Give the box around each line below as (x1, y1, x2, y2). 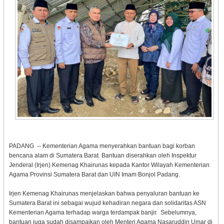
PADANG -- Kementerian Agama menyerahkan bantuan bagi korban (8, 142, 195, 149)
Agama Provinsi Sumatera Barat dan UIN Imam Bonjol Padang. (8, 170, 180, 178)
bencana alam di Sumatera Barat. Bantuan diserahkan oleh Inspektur (8, 151, 196, 159)
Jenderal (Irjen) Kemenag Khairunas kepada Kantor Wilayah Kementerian (8, 161, 209, 168)
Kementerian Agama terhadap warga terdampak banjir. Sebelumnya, (8, 208, 196, 216)
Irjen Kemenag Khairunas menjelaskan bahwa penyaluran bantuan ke (8, 189, 199, 197)
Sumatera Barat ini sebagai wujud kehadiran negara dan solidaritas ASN (8, 199, 206, 206)
